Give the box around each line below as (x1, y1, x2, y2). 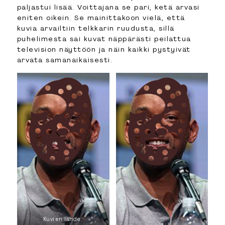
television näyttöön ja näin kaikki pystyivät (17, 45, 191, 54)
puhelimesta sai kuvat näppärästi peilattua (17, 34, 191, 44)
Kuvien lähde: (43, 215, 83, 222)
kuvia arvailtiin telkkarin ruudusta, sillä (17, 24, 175, 33)
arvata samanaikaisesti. (17, 55, 113, 65)
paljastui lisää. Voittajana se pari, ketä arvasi (17, 3, 200, 12)
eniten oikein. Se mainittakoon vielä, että (17, 13, 185, 23)
